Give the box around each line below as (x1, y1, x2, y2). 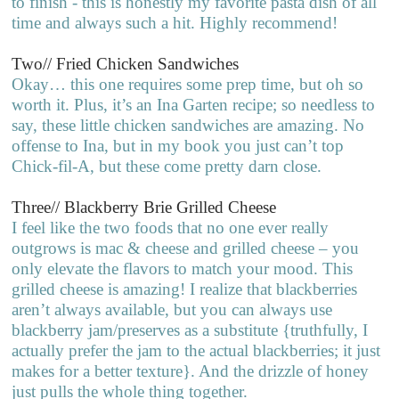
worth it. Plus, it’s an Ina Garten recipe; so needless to (12, 94, 376, 114)
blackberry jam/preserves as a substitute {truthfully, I (12, 320, 369, 339)
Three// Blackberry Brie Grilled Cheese (12, 197, 277, 216)
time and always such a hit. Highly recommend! (12, 12, 338, 32)
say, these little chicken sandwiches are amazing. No (12, 115, 365, 134)
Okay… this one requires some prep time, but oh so (12, 74, 364, 94)
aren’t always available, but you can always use (12, 299, 333, 319)
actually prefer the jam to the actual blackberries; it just (12, 340, 381, 360)
